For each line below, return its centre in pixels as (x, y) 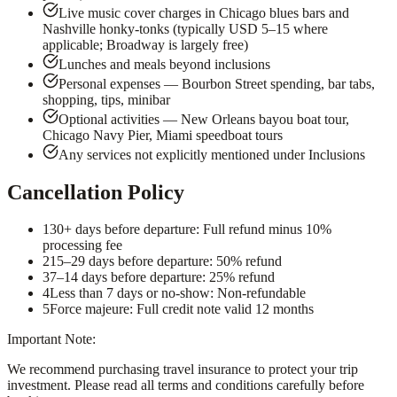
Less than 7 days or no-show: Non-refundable (178, 293)
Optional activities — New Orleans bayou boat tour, (204, 119)
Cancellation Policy (96, 192)
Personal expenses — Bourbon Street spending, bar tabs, (217, 83)
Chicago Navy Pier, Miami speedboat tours (163, 135)
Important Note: (51, 339)
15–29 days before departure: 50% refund (166, 261)
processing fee (82, 245)
